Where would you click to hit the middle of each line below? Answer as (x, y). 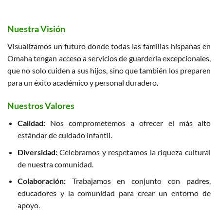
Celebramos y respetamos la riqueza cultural (134, 152)
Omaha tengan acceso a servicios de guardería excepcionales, (109, 58)
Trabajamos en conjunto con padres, (138, 181)
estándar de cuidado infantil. (64, 135)
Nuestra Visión (36, 29)
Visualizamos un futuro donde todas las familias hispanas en (109, 46)
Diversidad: (37, 152)
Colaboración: (41, 181)
